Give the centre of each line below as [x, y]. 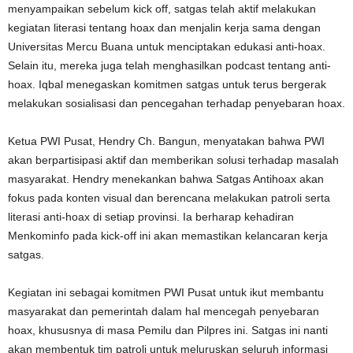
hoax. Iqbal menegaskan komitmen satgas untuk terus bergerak [167, 84]
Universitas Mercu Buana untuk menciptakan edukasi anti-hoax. [167, 46]
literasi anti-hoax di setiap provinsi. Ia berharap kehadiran [151, 216]
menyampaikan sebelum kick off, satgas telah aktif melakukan [162, 8]
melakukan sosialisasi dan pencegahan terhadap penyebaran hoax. [176, 103]
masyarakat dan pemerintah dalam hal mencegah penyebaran [163, 311]
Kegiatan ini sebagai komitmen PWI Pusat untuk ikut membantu [166, 292]
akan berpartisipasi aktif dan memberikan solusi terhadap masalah [173, 160]
